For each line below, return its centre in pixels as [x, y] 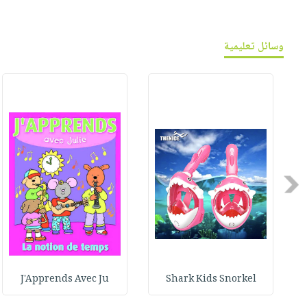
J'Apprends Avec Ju [65, 280]
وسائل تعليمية [254, 47]
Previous [278, 184]
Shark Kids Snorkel [211, 280]
